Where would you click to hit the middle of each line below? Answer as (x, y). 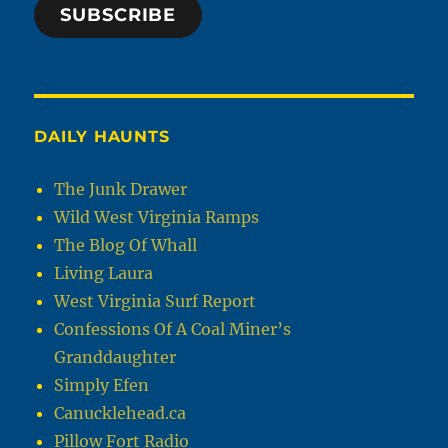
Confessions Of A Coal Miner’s (173, 329)
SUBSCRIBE (118, 15)
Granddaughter (115, 357)
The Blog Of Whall (126, 245)
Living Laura (104, 273)
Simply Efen (102, 385)
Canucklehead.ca (120, 413)
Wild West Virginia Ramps (157, 217)
